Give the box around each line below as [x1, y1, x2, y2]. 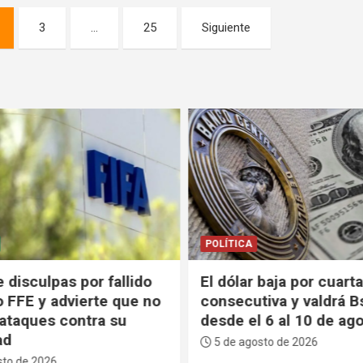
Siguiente [202, 19, 251, 35]
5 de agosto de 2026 [209, 335, 315, 349]
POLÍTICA [203, 238, 250, 250]
